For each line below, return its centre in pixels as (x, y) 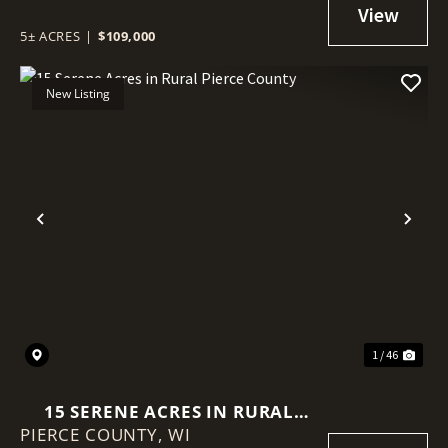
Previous (82, 235)
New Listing (78, 93)
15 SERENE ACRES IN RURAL (169, 411)
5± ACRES (50, 36)
